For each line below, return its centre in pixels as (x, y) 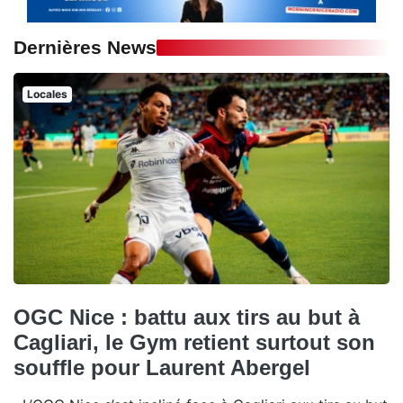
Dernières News (85, 47)
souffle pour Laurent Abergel (162, 367)
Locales (47, 94)
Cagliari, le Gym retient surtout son (194, 342)
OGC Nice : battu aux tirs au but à (187, 317)
